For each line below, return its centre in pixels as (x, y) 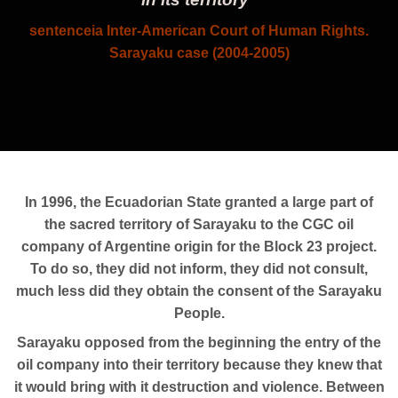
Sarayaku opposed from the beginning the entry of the (199, 342)
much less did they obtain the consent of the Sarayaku (199, 291)
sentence (60, 30)
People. (199, 313)
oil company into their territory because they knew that (199, 364)
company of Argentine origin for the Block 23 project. (199, 246)
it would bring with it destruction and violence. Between (199, 386)
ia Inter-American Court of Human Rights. (230, 30)
